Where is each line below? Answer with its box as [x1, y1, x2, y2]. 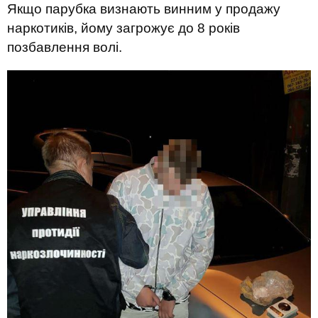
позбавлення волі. [7, 40, 122, 55]
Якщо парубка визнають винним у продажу [7, 1, 280, 16]
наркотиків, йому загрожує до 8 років [7, 21, 240, 35]
